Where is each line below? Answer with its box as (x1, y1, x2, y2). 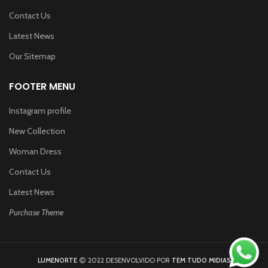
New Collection (9, 125, 65, 136)
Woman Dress (9, 145, 62, 157)
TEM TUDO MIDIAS (171, 255, 231, 264)
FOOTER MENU (9, 79, 75, 93)
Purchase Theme (9, 206, 63, 218)
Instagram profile (9, 105, 71, 116)
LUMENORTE (37, 255, 77, 264)
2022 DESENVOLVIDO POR (86, 255, 172, 264)
